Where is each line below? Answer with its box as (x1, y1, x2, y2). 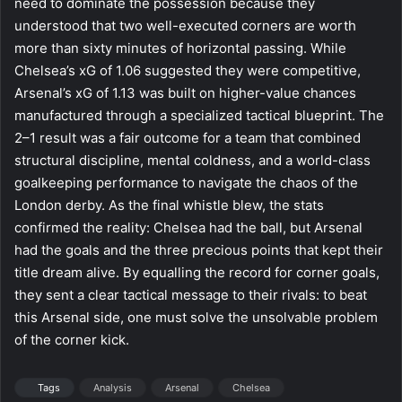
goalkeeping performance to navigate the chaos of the (14, 173, 358, 191)
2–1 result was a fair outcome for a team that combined (14, 128, 361, 146)
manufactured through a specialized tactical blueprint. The (14, 106, 384, 124)
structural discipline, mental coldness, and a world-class (14, 151, 371, 169)
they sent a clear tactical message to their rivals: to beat (14, 285, 367, 303)
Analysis (93, 380, 132, 394)
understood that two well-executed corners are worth (14, 16, 356, 34)
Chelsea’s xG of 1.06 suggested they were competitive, (14, 61, 361, 79)
